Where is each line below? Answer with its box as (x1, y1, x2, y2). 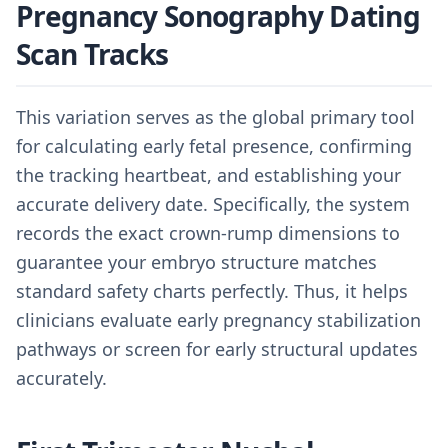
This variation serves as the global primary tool (16, 105, 415, 129)
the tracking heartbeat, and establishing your (16, 163, 401, 187)
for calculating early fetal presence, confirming (16, 134, 412, 158)
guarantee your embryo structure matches (16, 250, 377, 274)
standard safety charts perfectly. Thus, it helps (16, 279, 408, 303)
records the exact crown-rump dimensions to (16, 221, 400, 245)
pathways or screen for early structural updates (16, 337, 418, 361)
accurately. (16, 366, 107, 390)
